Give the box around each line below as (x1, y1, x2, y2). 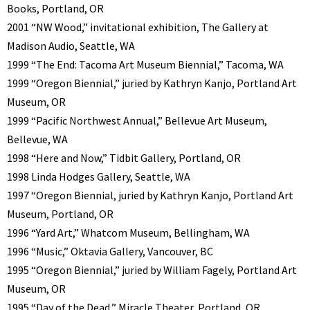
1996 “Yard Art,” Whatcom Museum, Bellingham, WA (7, 225, 250, 239)
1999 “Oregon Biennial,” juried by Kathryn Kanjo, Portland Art (7, 75, 297, 90)
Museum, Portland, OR (7, 206, 113, 221)
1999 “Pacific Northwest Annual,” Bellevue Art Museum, (7, 113, 267, 127)
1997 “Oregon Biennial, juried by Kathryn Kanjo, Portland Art (7, 188, 293, 202)
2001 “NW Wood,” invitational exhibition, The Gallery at (7, 19, 268, 34)
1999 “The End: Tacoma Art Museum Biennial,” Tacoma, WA (7, 57, 284, 71)
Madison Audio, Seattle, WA (7, 38, 135, 53)
